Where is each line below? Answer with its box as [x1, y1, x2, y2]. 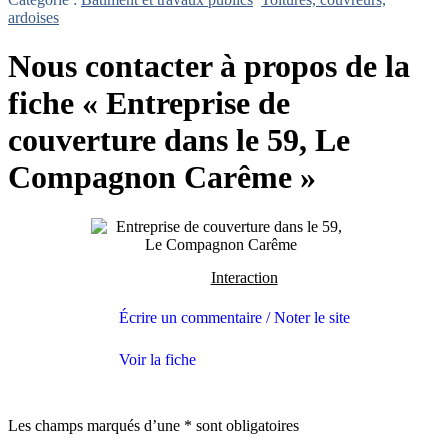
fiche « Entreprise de [8, 85, 290, 122]
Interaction [210, 268, 278, 286]
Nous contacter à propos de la [8, 48, 410, 85]
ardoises [8, 9, 59, 26]
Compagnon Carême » [8, 159, 316, 196]
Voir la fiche [119, 350, 197, 368]
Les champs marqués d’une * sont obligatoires [8, 416, 299, 434]
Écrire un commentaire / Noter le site [119, 308, 351, 326]
